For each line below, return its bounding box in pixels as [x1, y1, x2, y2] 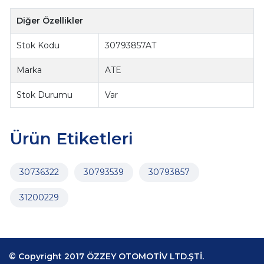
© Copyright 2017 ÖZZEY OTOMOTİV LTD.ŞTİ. [9, 251, 204, 262]
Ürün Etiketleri [9, 128, 133, 149]
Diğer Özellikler [16, 15, 84, 27]
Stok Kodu [16, 40, 60, 51]
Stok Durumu [16, 90, 73, 101]
